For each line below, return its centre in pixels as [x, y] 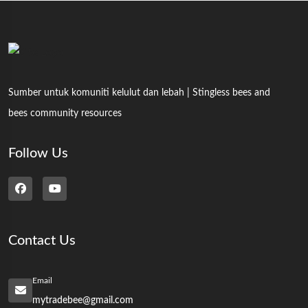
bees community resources [65, 113]
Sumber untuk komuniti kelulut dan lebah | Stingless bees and [139, 92]
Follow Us [38, 153]
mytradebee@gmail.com [83, 300]
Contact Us [42, 240]
